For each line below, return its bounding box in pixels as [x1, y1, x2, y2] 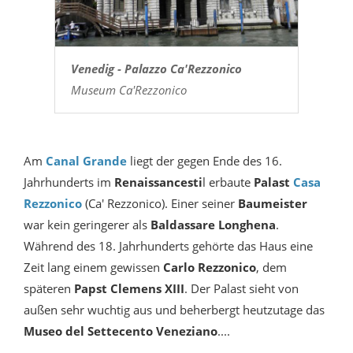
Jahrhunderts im [24, 174, 114, 191]
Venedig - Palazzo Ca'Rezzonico [70, 61, 242, 77]
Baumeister [235, 195, 307, 212]
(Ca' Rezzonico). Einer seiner [82, 195, 235, 212]
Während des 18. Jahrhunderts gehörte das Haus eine [24, 238, 313, 255]
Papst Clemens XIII [74, 281, 184, 297]
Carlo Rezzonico [160, 259, 256, 276]
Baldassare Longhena [150, 217, 276, 233]
